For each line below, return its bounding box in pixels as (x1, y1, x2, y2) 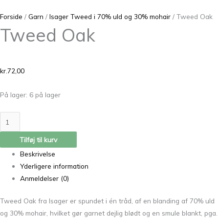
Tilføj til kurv (20, 135, 57, 144)
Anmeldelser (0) (20, 174, 69, 182)
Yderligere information (20, 161, 89, 170)
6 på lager (29, 90, 61, 99)
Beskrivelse (20, 149, 56, 158)
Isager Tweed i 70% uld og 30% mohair (49, 12, 171, 21)
